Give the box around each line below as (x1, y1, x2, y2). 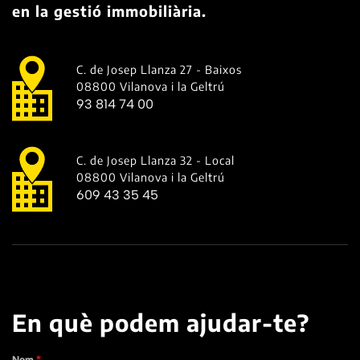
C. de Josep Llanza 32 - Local (76, 153, 235, 168)
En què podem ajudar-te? (12, 307, 309, 337)
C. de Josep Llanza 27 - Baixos (76, 63, 242, 77)
